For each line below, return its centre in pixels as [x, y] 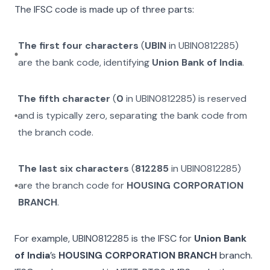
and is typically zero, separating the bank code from [133, 115]
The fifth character [64, 99]
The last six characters [73, 168]
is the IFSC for [160, 238]
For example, [43, 238]
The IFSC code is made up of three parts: [104, 9]
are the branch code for [72, 185]
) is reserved [220, 99]
